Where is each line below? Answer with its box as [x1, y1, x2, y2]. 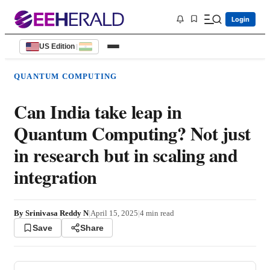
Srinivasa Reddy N [25, 209, 89, 218]
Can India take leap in [14, 98, 181, 125]
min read [144, 209, 174, 218]
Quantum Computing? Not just [14, 120, 251, 147]
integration [14, 163, 97, 190]
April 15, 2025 [90, 209, 138, 218]
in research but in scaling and [14, 142, 237, 169]
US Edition [39, 42, 75, 51]
